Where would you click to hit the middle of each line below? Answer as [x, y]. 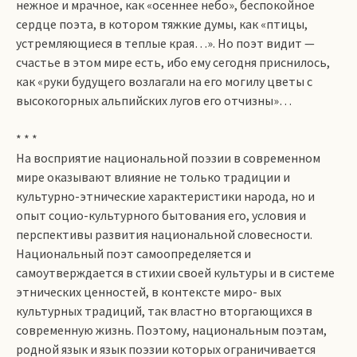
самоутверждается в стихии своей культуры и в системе [175, 273]
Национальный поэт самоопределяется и [133, 253]
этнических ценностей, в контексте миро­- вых [149, 292]
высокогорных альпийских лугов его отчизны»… [154, 100]
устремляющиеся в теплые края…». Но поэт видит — [165, 43]
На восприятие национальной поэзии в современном [168, 158]
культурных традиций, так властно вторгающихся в [164, 311]
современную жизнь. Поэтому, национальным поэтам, [171, 330]
